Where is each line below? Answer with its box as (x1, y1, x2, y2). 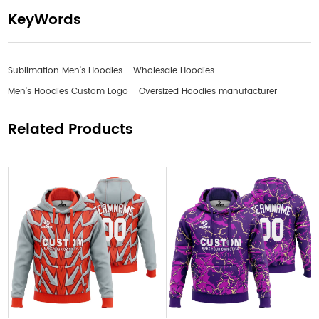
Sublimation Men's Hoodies (8, 63, 123, 78)
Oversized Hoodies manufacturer (139, 84, 278, 98)
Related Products (8, 117, 134, 142)
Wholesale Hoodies (133, 63, 215, 78)
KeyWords (8, 8, 82, 32)
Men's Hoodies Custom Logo (8, 84, 129, 98)
